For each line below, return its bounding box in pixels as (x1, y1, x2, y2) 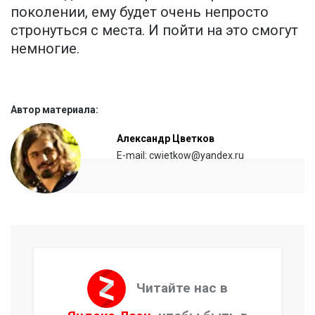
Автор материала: (11, 104, 98, 116)
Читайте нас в (136, 279, 228, 296)
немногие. (11, 40, 79, 58)
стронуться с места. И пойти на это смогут (11, 22, 298, 39)
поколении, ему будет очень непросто (11, 4, 269, 21)
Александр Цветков (117, 133, 214, 145)
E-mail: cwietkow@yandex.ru (117, 150, 244, 162)
